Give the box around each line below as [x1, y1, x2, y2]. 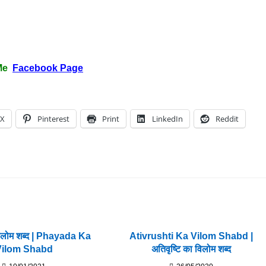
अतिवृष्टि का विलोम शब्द [151, 243, 232, 254]
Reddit [216, 113, 239, 124]
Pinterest [37, 113, 69, 124]
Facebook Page [12, 62, 83, 73]
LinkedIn [152, 113, 183, 124]
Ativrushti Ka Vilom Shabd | [129, 230, 254, 241]
